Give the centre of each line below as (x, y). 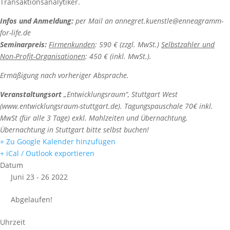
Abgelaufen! (32, 199)
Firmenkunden (72, 44)
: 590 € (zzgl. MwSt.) (128, 44)
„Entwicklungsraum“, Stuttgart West (120, 94)
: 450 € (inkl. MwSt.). (118, 56)
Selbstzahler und (188, 44)
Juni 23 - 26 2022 (39, 177)
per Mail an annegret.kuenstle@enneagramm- (148, 21)
